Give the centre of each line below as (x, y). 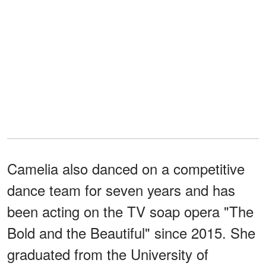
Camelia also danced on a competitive (126, 168)
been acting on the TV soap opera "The (130, 211)
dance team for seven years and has (121, 189)
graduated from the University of (108, 254)
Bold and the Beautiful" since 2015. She (131, 232)
